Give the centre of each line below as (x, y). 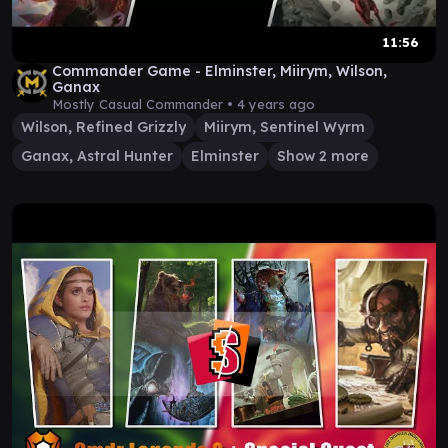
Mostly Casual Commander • (144, 104)
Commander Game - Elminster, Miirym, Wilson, (219, 71)
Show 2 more (323, 156)
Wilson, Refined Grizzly (103, 127)
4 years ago (276, 104)
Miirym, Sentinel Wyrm (284, 127)
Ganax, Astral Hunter (97, 156)
